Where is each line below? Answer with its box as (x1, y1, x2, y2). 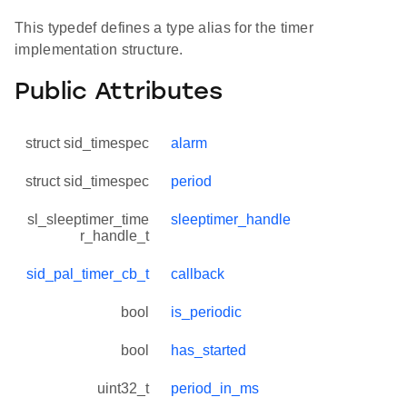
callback (171, 266, 224, 283)
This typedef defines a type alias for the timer (15, 20, 314, 35)
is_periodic (171, 304, 242, 321)
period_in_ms (171, 381, 259, 397)
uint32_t (97, 381, 149, 397)
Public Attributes (15, 80, 223, 105)
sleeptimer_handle (171, 212, 291, 228)
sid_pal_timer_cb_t (26, 266, 149, 283)
